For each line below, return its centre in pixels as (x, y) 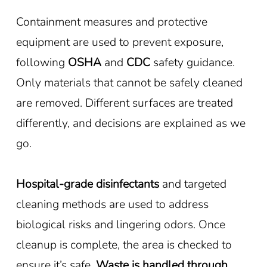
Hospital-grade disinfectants (87, 184)
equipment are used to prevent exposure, (119, 42)
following (42, 62)
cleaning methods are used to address (112, 204)
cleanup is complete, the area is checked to (124, 244)
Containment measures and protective (111, 21)
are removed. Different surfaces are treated (124, 103)
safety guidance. (194, 62)
